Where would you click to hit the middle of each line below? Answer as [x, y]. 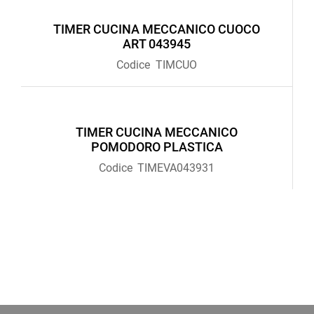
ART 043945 [157, 43]
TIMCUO [176, 64]
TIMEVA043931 [176, 168]
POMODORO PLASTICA [157, 146]
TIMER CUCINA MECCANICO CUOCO [157, 29]
